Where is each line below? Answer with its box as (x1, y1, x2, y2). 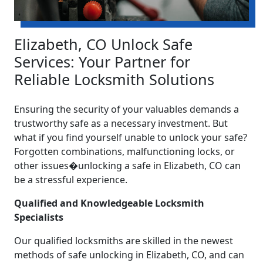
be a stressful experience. (14, 173, 127, 186)
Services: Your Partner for (14, 51, 190, 72)
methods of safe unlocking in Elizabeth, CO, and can (14, 248, 244, 261)
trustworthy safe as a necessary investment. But (14, 116, 228, 130)
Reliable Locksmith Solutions (14, 69, 214, 89)
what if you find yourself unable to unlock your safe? (14, 130, 247, 144)
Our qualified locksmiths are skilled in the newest (14, 234, 233, 247)
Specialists (14, 210, 63, 224)
